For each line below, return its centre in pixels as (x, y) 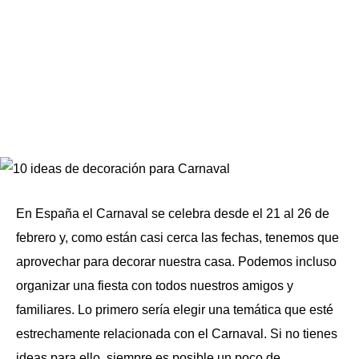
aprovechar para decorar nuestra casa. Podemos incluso (176, 262)
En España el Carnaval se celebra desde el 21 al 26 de (173, 214)
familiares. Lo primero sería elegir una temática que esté (175, 310)
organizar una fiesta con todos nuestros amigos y (155, 286)
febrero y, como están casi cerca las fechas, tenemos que (177, 238)
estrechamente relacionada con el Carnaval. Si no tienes (177, 334)
